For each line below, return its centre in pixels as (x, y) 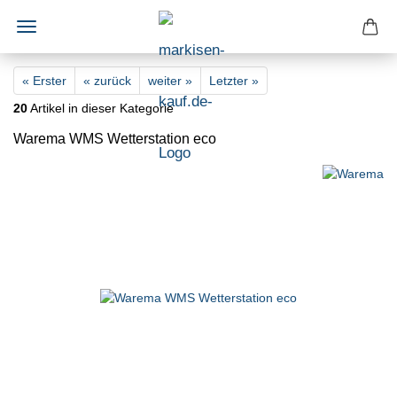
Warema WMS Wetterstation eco (115, 139)
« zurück (107, 81)
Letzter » (234, 81)
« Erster (44, 81)
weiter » (170, 81)
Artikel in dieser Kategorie (101, 108)
